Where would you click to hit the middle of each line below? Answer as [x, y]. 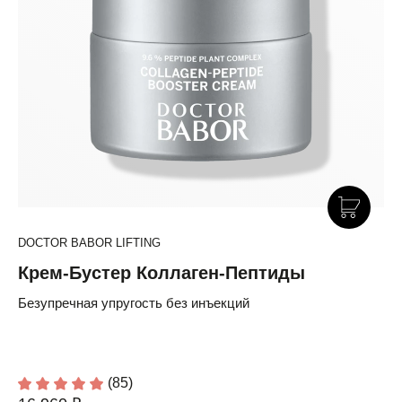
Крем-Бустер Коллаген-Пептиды [162, 272]
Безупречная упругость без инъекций [134, 302]
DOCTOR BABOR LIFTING [89, 242]
